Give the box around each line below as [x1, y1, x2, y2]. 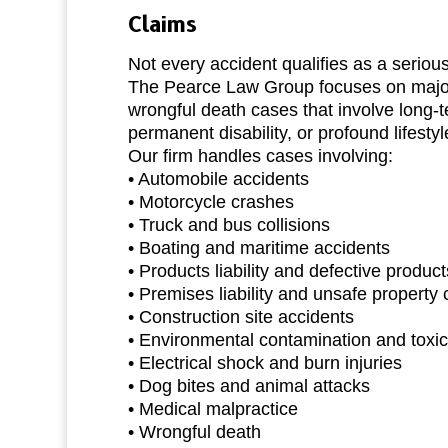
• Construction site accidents [127, 306, 354, 327]
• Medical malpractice [127, 398, 298, 419]
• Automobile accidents [127, 168, 309, 189]
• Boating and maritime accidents [127, 237, 390, 258]
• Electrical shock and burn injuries [127, 352, 402, 373]
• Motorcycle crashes [127, 191, 294, 212]
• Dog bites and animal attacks [127, 375, 370, 396]
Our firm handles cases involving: [127, 145, 393, 166]
